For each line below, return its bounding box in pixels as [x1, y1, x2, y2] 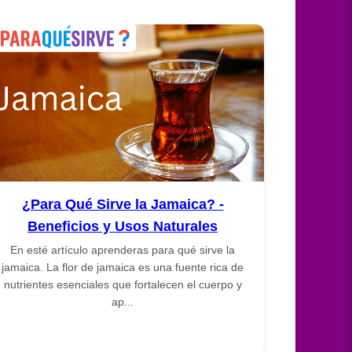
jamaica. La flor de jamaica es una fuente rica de [2, 260, 244, 273]
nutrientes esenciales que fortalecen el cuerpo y [3, 277, 242, 291]
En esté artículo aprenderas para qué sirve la [10, 243, 235, 256]
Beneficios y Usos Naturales [27, 218, 218, 234]
